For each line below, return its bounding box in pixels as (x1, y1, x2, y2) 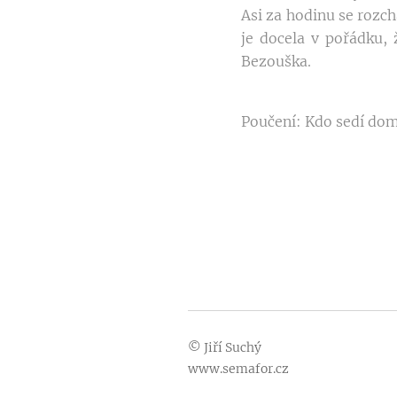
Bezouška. (241, 52, 311, 71)
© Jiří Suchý (188, 339, 261, 356)
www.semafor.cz (188, 361, 289, 378)
